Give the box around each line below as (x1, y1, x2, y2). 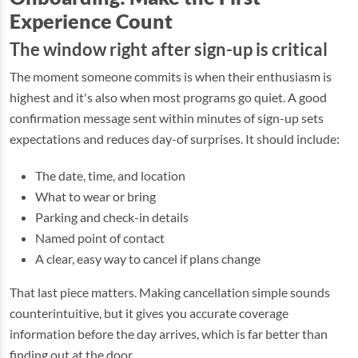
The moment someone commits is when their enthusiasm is (10, 69, 332, 84)
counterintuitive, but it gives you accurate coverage (10, 305, 288, 320)
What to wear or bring (35, 189, 156, 204)
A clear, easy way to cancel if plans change (35, 251, 261, 266)
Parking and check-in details (35, 209, 189, 225)
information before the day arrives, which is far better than (10, 326, 328, 341)
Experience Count (10, 9, 173, 33)
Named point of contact (35, 230, 165, 245)
